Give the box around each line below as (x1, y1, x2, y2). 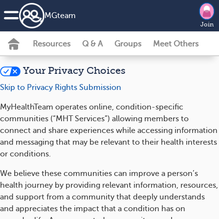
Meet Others (153, 40, 198, 48)
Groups (114, 40, 141, 48)
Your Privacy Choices (20, 65, 126, 76)
